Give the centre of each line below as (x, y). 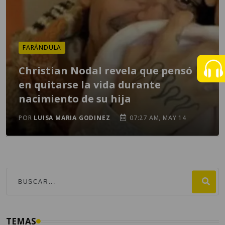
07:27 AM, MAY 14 (157, 118)
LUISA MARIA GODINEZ (72, 118)
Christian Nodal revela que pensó (105, 71)
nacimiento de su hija (75, 99)
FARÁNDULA (42, 47)
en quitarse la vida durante (90, 85)
